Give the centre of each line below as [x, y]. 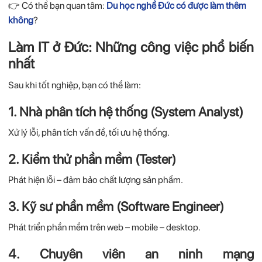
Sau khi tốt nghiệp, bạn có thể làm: [75, 85]
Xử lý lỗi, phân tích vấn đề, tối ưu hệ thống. [89, 133]
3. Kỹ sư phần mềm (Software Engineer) [116, 207]
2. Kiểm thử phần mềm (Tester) [92, 159]
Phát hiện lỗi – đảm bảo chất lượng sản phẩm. [96, 180]
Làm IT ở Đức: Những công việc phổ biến [131, 47]
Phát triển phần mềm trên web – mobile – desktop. [105, 227]
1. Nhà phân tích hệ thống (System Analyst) [126, 112]
